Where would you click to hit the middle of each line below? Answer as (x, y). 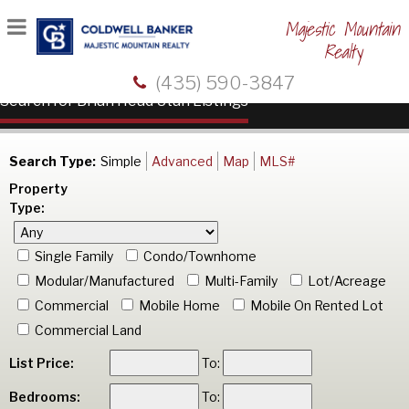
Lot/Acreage (347, 281)
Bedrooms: (45, 397)
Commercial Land (88, 330)
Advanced (182, 161)
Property (38, 189)
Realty (342, 52)
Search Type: (52, 161)
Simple (121, 161)
